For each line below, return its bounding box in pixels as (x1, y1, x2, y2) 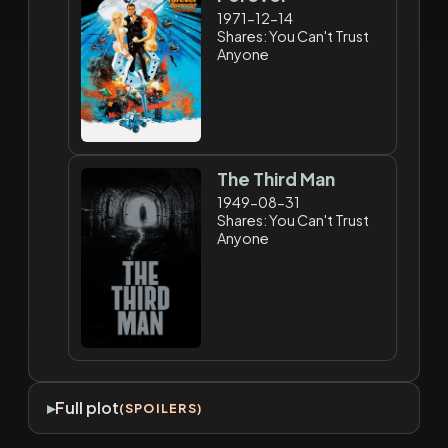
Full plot (54, 397, 119, 419)
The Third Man (217, 167, 336, 190)
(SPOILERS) (118, 399, 204, 416)
